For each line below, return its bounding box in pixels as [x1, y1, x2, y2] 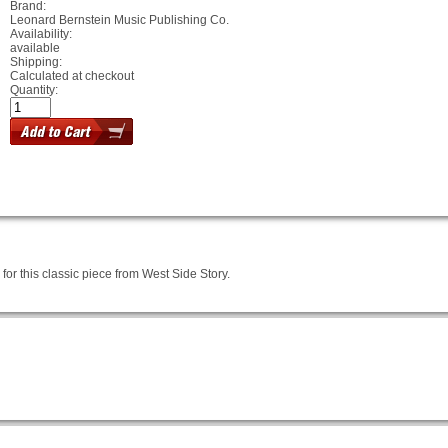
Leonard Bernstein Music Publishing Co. [10, 13, 229, 27]
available [10, 41, 60, 55]
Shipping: [10, 55, 62, 69]
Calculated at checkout [10, 69, 134, 83]
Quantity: [10, 83, 58, 97]
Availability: [10, 27, 72, 41]
